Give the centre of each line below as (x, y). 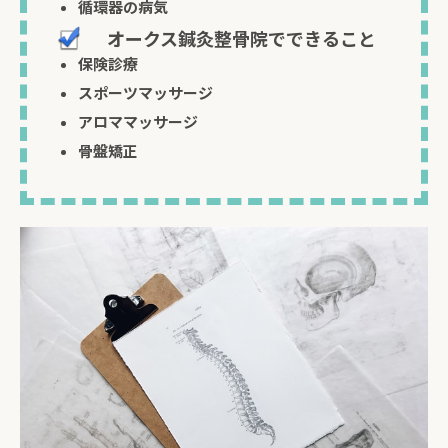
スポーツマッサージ (145, 92)
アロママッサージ (138, 121)
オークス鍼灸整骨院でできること (241, 38)
